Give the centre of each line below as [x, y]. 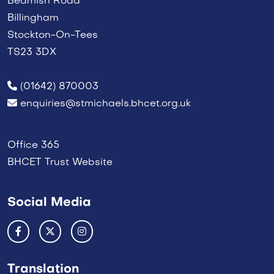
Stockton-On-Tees [53, 35]
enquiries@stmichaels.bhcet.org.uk [106, 104]
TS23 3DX [32, 52]
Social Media [49, 203]
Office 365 [33, 145]
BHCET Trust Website [60, 162]
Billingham [33, 18]
